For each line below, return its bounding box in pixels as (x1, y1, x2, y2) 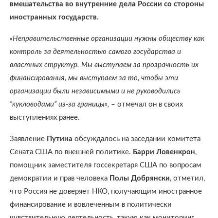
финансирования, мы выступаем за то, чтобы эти (10, 74, 178, 82)
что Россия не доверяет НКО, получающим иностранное (10, 188, 202, 195)
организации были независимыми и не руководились (10, 88, 181, 95)
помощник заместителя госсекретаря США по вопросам (10, 162, 201, 169)
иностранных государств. (10, 14, 99, 21)
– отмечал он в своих (109, 101, 183, 108)
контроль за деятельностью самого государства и (10, 48, 181, 55)
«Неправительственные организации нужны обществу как (10, 35, 204, 42)
